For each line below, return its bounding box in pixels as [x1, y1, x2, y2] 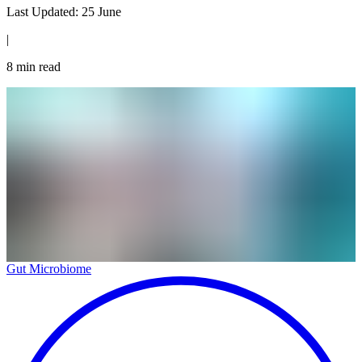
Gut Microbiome [6, 261, 91, 276]
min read [13, 59, 61, 74]
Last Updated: [6, 4, 82, 19]
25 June [82, 4, 121, 19]
